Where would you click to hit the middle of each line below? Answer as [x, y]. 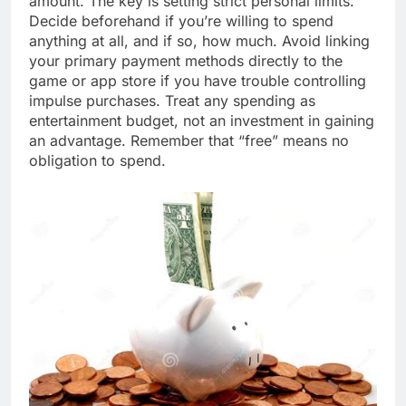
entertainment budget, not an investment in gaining [202, 121]
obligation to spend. [97, 161]
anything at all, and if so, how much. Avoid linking [199, 41]
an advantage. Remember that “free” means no [189, 141]
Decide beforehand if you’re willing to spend [181, 21]
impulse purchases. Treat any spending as [172, 101]
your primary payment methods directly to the [186, 61]
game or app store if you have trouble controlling [198, 81]
